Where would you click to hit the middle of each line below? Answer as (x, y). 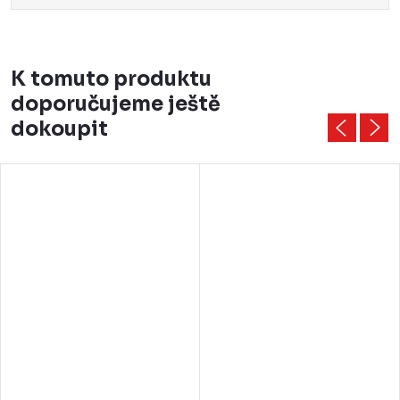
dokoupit (59, 129)
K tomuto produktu (111, 79)
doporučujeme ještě (116, 104)
